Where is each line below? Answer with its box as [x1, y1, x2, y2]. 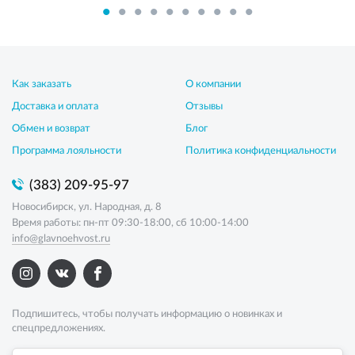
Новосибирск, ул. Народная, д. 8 [12, 202, 162, 212]
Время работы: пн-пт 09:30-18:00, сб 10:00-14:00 [12, 218, 249, 228]
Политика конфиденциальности [185, 146, 336, 156]
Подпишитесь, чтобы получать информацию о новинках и [12, 309, 282, 319]
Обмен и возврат [12, 124, 90, 134]
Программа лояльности [12, 146, 121, 156]
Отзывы [185, 101, 223, 112]
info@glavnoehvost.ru [12, 234, 110, 244]
